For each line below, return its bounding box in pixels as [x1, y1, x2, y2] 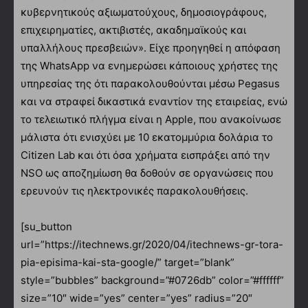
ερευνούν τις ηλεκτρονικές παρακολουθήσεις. [21, 184, 248, 197]
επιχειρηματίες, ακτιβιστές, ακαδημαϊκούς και [21, 23, 246, 36]
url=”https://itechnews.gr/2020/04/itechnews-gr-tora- [21, 237, 283, 251]
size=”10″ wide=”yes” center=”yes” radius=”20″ [21, 291, 252, 305]
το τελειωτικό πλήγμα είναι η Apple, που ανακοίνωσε [21, 112, 281, 126]
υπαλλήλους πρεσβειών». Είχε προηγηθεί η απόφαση [21, 41, 280, 54]
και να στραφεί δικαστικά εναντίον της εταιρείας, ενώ [21, 94, 287, 108]
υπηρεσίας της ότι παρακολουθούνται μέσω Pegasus [21, 76, 280, 90]
